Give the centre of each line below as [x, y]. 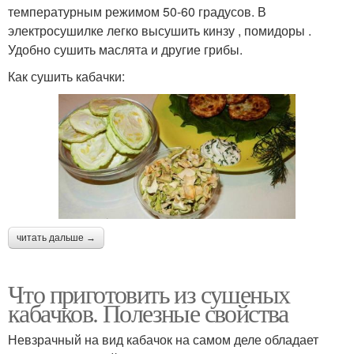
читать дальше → [56, 237]
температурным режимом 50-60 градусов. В [137, 12]
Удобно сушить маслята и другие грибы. [125, 50]
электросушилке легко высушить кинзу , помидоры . [160, 31]
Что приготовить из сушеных [149, 293]
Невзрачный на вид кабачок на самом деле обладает [163, 339]
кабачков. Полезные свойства [148, 312]
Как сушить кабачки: [66, 77]
